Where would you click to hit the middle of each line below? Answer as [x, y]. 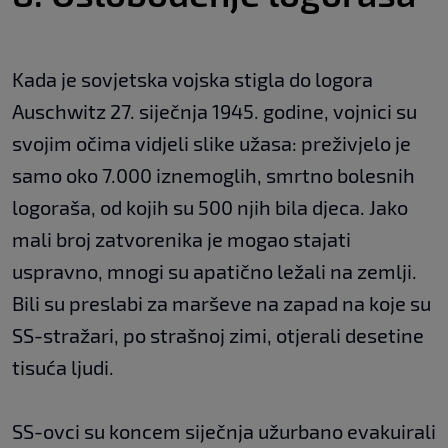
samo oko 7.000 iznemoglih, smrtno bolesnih [213, 174]
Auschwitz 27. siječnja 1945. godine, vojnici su [214, 110]
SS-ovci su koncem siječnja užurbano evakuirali [224, 430]
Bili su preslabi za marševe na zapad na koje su [221, 302]
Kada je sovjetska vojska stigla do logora [192, 78]
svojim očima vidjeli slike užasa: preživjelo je [211, 142]
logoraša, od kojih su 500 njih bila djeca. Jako [210, 206]
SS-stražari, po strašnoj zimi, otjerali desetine [218, 334]
